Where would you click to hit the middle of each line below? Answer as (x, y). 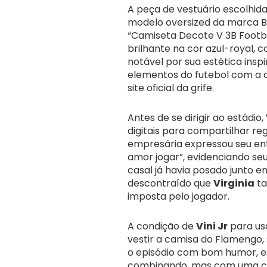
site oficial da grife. (171, 88)
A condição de (162, 226)
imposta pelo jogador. (178, 197)
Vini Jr (212, 226)
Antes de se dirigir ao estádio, (197, 118)
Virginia (234, 184)
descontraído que (170, 184)
